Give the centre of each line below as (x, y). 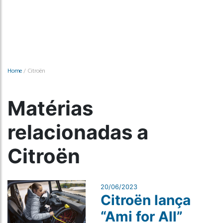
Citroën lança (145, 200)
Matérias (50, 108)
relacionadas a (78, 132)
